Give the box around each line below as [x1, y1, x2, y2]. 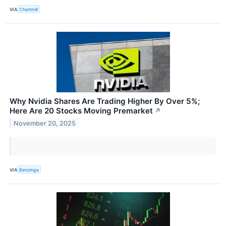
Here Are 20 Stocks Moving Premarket [10, 106, 153, 116]
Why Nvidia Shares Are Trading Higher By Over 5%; [10, 96, 200, 106]
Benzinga [19, 166, 39, 173]
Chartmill [19, 6, 38, 12]
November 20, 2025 [14, 119, 76, 127]
